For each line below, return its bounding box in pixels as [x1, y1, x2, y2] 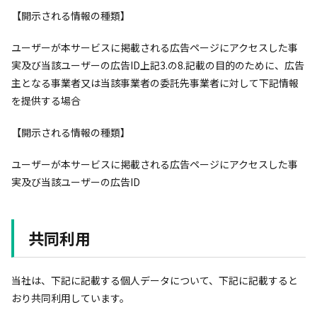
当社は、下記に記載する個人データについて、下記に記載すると [11, 273, 298, 287]
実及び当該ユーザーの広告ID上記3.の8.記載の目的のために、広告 [11, 58, 304, 72]
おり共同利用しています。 [11, 291, 129, 305]
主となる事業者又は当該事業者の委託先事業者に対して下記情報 [11, 76, 299, 90]
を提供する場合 [11, 93, 81, 108]
